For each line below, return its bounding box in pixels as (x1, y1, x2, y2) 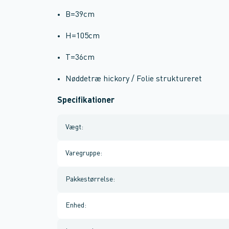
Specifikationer (57, 97, 114, 105)
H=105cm (65, 32, 100, 40)
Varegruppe (65, 150, 100, 157)
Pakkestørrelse (65, 176, 113, 183)
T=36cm (65, 54, 95, 62)
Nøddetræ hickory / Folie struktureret (65, 75, 202, 83)
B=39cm (65, 11, 95, 19)
